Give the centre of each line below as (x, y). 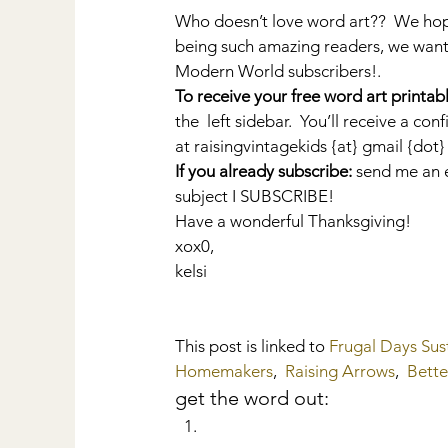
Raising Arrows (340, 370)
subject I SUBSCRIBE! (254, 195)
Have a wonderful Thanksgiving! (293, 220)
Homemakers (224, 370)
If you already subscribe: (263, 170)
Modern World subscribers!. (278, 70)
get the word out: (252, 397)
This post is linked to (252, 345)
